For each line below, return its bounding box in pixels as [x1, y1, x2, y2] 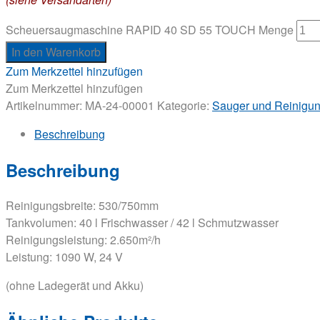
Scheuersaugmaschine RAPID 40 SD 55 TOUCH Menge [6, 21, 294, 38]
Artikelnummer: [6, 96, 85, 114]
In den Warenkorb [11, 43, 101, 60]
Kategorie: [157, 96, 212, 114]
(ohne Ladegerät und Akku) [6, 276, 144, 294]
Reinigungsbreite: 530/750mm [6, 196, 159, 214]
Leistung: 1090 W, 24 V [6, 248, 123, 265]
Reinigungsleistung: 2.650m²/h [6, 231, 161, 248]
